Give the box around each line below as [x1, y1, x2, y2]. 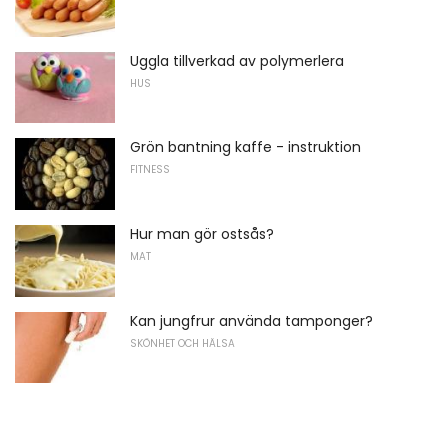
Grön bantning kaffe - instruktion [130, 137, 361, 158]
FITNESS [130, 162, 170, 178]
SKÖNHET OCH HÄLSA [130, 335, 235, 351]
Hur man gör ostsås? [130, 224, 274, 244]
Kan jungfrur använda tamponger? [130, 310, 373, 331]
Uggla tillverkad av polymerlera [130, 50, 344, 71]
